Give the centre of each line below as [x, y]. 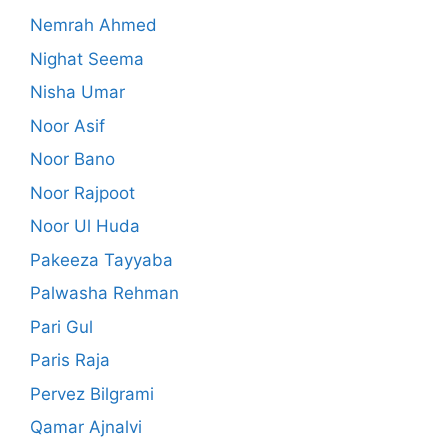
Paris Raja [70, 360]
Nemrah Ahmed [93, 25]
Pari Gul [61, 326]
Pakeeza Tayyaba [101, 259]
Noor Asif [67, 125]
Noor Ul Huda [85, 226]
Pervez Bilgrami [92, 393]
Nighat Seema [87, 58]
